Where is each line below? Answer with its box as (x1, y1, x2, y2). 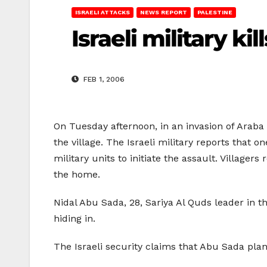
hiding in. (54, 213, 95, 225)
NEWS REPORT (140, 9, 187, 15)
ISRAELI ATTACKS (75, 9, 130, 15)
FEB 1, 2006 (81, 75, 125, 84)
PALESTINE (197, 9, 232, 15)
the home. (54, 169, 100, 181)
